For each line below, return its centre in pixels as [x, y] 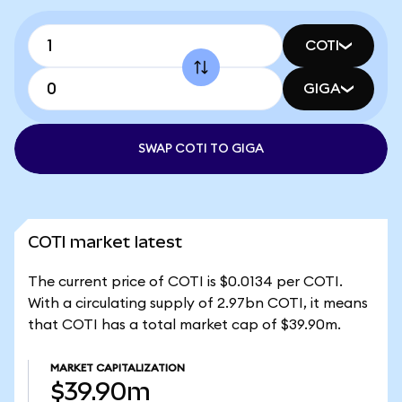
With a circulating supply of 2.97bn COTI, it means [198, 303]
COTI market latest [105, 242]
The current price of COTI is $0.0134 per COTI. [185, 282]
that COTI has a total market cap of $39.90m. [184, 325]
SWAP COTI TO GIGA [201, 149]
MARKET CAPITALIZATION [118, 368]
